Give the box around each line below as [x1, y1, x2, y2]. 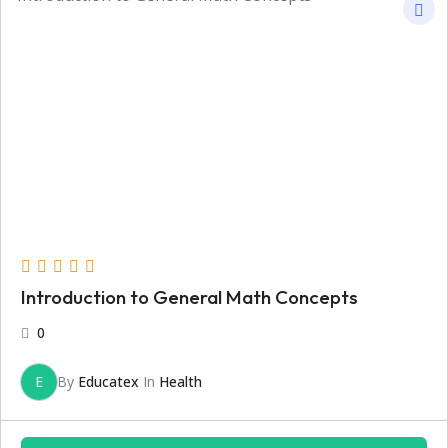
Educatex [78, 371, 139, 391]
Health [159, 371, 202, 391]
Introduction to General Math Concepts [21, 284, 358, 309]
